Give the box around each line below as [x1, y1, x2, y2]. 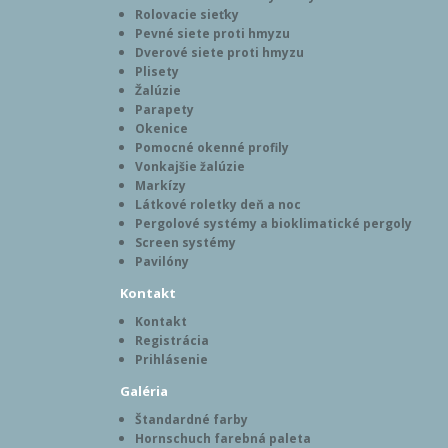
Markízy [135, 177, 186, 194]
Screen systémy [135, 234, 236, 251]
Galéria [120, 382, 168, 400]
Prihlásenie [135, 351, 208, 368]
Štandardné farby [135, 411, 248, 428]
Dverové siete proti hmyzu [135, 44, 304, 61]
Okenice [135, 120, 188, 137]
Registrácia [135, 332, 209, 349]
